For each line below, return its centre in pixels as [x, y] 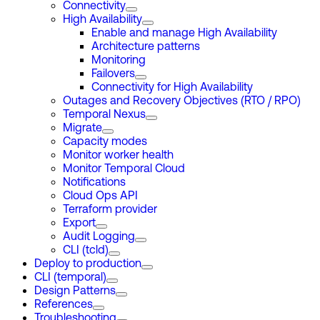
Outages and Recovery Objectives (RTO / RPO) [182, 101]
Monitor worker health [118, 156]
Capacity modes [105, 142]
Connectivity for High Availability [172, 88]
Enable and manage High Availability [184, 34]
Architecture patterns [146, 47]
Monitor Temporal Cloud [124, 169]
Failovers [113, 74]
